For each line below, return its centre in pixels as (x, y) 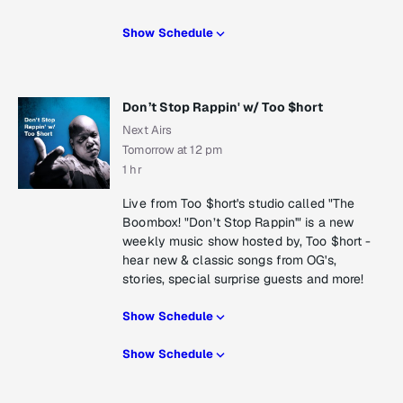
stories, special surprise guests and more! (243, 279)
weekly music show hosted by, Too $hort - (247, 242)
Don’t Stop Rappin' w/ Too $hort (223, 107)
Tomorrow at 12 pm (172, 150)
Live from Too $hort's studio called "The (239, 204)
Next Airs (148, 130)
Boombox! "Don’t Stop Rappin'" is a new (238, 223)
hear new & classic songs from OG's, (229, 260)
